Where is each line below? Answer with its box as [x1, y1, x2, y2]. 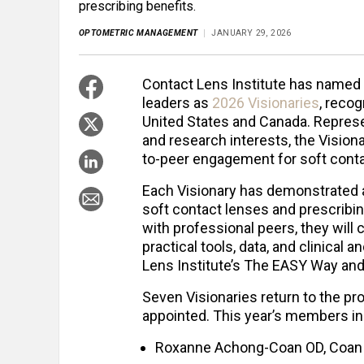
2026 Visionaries [212, 94, 319, 112]
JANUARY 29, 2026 [211, 28, 292, 39]
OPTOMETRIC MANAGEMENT [79, 28, 198, 39]
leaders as [142, 94, 212, 112]
